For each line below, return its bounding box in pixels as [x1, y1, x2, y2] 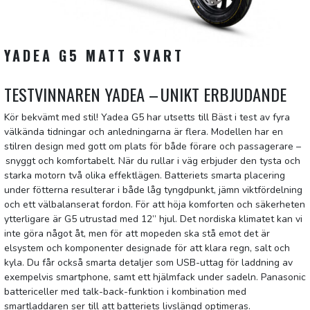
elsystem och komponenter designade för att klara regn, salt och [4, 241, 290, 255]
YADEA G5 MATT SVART [4, 45, 184, 66]
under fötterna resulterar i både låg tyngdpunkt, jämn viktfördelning [4, 183, 302, 197]
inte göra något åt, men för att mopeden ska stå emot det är [4, 227, 270, 241]
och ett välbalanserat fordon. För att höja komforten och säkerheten [4, 198, 305, 212]
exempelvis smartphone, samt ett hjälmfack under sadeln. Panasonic [4, 271, 306, 284]
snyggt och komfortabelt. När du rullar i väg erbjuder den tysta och [4, 154, 300, 168]
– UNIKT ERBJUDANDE [145, 82, 286, 107]
